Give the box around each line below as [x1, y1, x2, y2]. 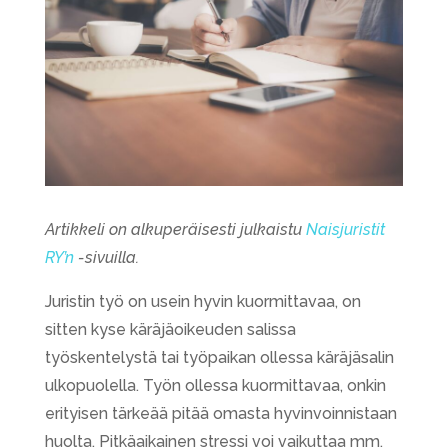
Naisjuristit [305, 219, 385, 239]
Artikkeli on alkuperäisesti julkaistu [44, 219, 306, 239]
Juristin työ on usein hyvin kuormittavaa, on [44, 291, 361, 311]
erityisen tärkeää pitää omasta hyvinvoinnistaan [44, 403, 397, 423]
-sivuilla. [73, 247, 143, 267]
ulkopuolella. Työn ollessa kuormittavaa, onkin [44, 375, 386, 395]
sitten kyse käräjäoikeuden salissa [44, 319, 296, 339]
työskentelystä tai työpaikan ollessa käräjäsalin [44, 347, 394, 367]
